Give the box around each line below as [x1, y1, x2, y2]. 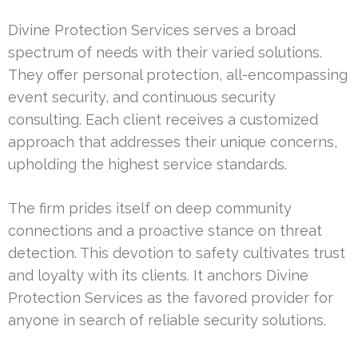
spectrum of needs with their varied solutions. [8, 44, 322, 62]
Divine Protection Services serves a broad [8, 22, 296, 39]
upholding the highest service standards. [8, 156, 287, 173]
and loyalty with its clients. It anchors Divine [8, 267, 308, 284]
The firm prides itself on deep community [8, 200, 292, 217]
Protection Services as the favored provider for [8, 289, 333, 307]
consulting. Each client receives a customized [8, 111, 318, 129]
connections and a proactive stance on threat [8, 222, 322, 240]
